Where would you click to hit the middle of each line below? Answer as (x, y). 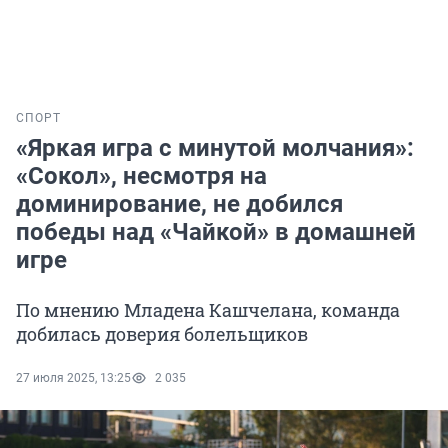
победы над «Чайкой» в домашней (216, 232)
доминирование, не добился (179, 204)
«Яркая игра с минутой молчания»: (215, 148)
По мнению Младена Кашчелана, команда (208, 310)
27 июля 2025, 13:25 (73, 378)
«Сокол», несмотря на (141, 176)
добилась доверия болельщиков (162, 334)
